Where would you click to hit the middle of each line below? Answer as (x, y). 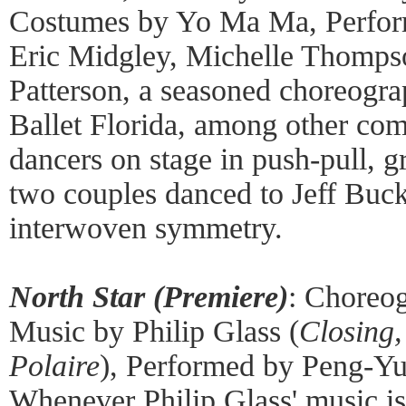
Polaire (54, 366)
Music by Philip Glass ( (154, 331)
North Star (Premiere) (149, 297)
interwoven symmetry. (146, 228)
